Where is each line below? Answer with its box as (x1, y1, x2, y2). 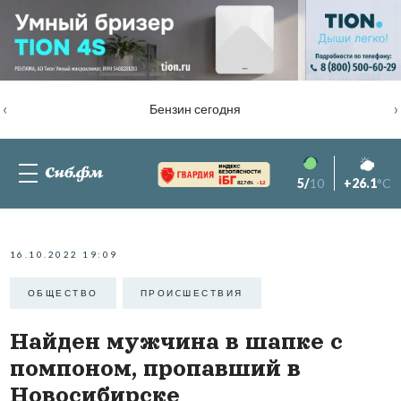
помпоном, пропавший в (9, 355, 301, 380)
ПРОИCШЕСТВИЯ (140, 287, 243, 299)
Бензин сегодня (149, 101, 241, 117)
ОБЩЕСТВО (27, 287, 98, 299)
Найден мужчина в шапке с (9, 328, 343, 354)
